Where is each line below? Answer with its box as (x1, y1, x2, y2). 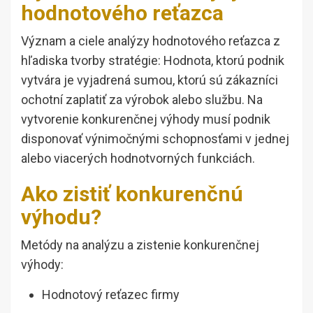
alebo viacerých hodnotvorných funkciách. (21, 151, 255, 166)
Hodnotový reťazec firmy (42, 287, 180, 303)
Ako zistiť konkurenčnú (21, 182, 243, 207)
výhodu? (21, 205, 101, 230)
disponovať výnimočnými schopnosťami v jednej (21, 131, 289, 147)
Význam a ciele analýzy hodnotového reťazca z (21, 34, 280, 49)
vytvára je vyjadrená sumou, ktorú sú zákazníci (21, 73, 278, 88)
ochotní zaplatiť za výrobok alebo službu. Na (21, 92, 263, 108)
